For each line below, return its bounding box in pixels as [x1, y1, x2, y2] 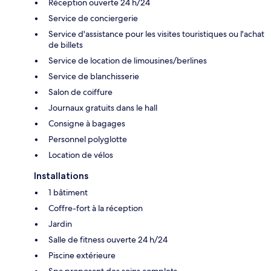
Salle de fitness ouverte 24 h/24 [48, 233, 168, 245]
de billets [48, 39, 83, 50]
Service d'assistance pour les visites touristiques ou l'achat [48, 28, 264, 39]
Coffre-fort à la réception [48, 202, 143, 214]
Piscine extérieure [48, 249, 116, 261]
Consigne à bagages [48, 117, 125, 129]
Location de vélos [48, 149, 113, 160]
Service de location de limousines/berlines [48, 54, 207, 66]
